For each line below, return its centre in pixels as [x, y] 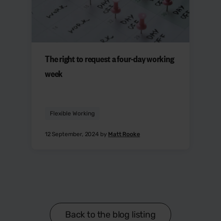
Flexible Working [72, 113]
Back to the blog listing [110, 214]
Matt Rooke [124, 134]
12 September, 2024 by [77, 134]
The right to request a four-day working [110, 58]
